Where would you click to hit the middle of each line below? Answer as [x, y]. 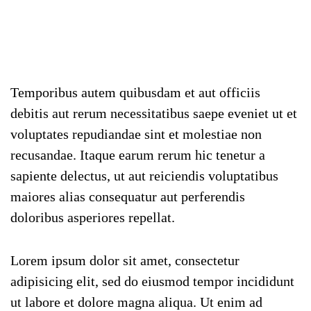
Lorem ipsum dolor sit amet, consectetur [125, 260]
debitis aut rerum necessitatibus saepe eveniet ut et [154, 113]
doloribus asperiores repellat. [93, 217]
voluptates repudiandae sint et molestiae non [136, 134]
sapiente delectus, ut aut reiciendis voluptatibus [144, 176]
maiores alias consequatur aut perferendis [128, 196]
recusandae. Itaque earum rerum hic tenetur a [138, 155]
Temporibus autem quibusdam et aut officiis [135, 92]
